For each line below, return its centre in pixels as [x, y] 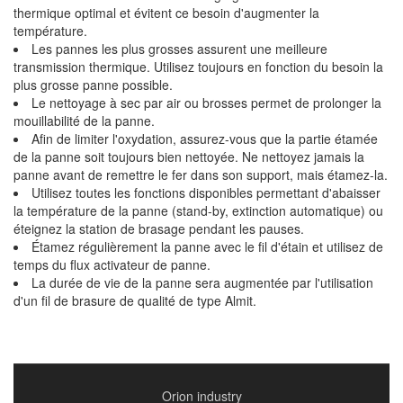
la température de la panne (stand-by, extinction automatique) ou [198, 210]
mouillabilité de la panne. [84, 121]
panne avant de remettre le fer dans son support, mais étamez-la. [201, 175]
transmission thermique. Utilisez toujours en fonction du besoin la [198, 67]
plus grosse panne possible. [93, 85]
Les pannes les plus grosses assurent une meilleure [179, 49]
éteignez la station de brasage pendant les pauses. [159, 228]
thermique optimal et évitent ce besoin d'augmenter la [166, 13]
